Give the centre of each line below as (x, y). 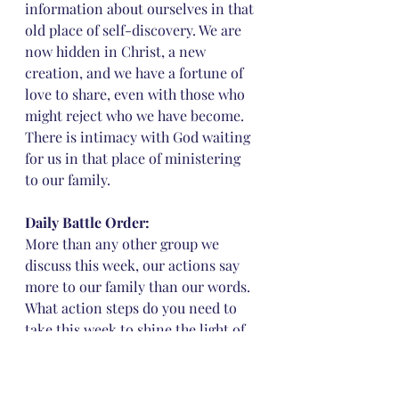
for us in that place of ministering (134, 158)
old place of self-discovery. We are (135, 30)
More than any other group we (124, 244)
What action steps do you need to (133, 308)
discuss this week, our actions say (134, 265)
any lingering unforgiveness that (131, 372)
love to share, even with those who (137, 94)
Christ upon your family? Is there (132, 350)
